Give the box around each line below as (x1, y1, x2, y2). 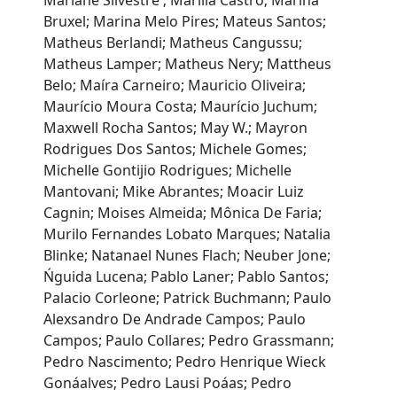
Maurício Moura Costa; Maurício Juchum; (43, 97, 318, 117)
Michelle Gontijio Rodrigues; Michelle (43, 160, 292, 181)
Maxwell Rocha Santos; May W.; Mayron (43, 118, 308, 138)
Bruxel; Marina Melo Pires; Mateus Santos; (43, 12, 327, 32)
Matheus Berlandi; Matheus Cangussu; (43, 33, 303, 53)
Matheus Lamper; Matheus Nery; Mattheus (43, 54, 332, 74)
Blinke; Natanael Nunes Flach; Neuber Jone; (43, 245, 331, 266)
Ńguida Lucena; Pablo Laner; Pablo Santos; (43, 267, 330, 287)
